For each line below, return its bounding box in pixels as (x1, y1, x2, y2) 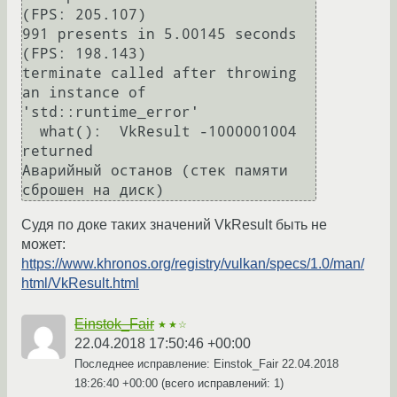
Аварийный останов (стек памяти (22, 162, 288, 180)
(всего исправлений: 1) (158, 377, 284, 391)
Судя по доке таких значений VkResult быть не (21, 217, 327, 233)
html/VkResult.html (21, 276, 139, 292)
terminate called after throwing (22, 65, 297, 82)
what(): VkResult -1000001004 (22, 123, 40, 141)
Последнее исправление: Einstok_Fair (74, 357, 282, 371)
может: (21, 237, 66, 253)
